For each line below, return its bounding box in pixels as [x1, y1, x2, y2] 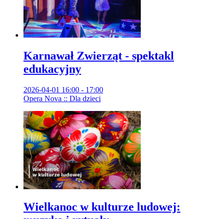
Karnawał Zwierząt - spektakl [23, 49, 174, 62]
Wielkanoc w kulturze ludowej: [23, 200, 180, 214]
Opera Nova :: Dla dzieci [23, 94, 101, 103]
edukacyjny [23, 62, 81, 75]
